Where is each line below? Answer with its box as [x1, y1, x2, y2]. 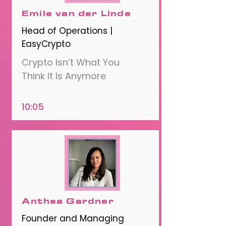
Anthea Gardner [22, 197, 114, 206]
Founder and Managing [22, 212, 124, 224]
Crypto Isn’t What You [22, 56, 120, 69]
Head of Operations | [22, 25, 112, 37]
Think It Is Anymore [22, 70, 106, 82]
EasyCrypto [22, 38, 71, 50]
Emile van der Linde [22, 9, 131, 18]
